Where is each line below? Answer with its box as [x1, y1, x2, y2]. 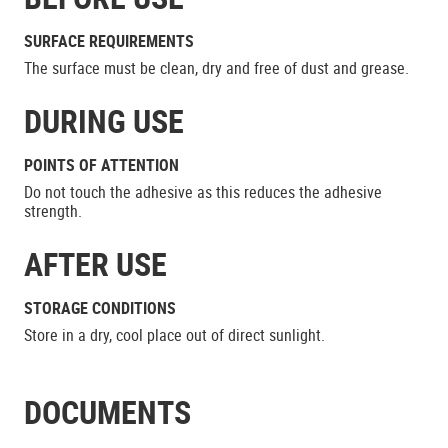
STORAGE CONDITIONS [24, 297, 176, 319]
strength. [24, 200, 82, 222]
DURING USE [24, 99, 184, 142]
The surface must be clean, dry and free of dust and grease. [24, 57, 409, 79]
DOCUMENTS [24, 390, 191, 433]
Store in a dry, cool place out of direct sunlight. [24, 324, 325, 346]
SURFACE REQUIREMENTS [24, 30, 194, 52]
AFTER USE [24, 242, 167, 285]
